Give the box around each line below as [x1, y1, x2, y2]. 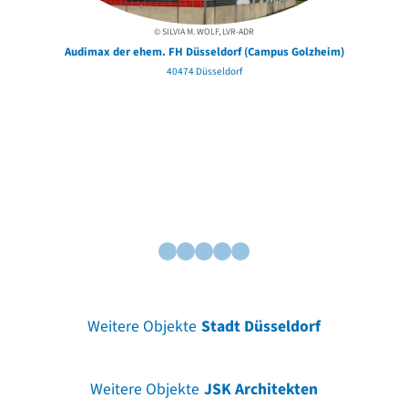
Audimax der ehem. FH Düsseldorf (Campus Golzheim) [64, 43, 344, 60]
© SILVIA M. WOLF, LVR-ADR [154, 25, 254, 38]
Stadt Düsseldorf [201, 314, 321, 338]
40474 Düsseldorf [166, 64, 242, 78]
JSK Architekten [204, 377, 319, 401]
